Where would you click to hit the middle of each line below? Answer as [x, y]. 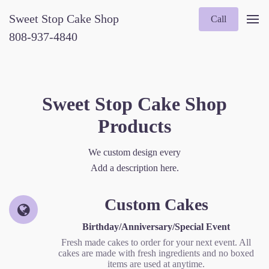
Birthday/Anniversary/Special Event [156, 227]
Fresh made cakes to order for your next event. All [156, 243]
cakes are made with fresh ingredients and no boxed [156, 253]
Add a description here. [134, 168]
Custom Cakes [156, 205]
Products [134, 126]
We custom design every [134, 152]
